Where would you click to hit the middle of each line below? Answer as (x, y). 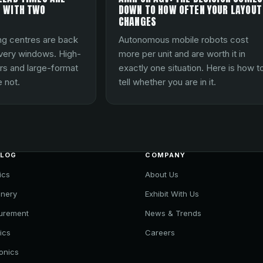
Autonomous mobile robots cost (183, 40)
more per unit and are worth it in (182, 54)
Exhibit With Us (172, 193)
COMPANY (166, 155)
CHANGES (137, 21)
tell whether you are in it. (167, 82)
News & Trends (173, 213)
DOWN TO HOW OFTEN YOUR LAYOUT (190, 9)
